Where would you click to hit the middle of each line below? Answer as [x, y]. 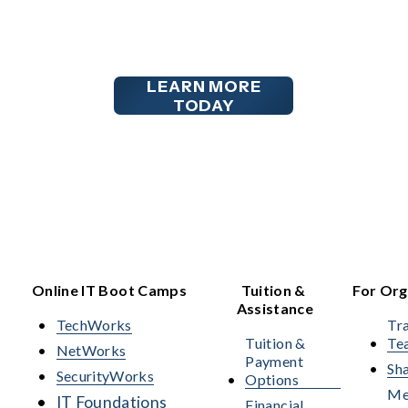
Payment [274, 361]
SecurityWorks [105, 375]
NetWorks [91, 350]
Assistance [275, 308]
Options [272, 379]
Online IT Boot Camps [109, 290]
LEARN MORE [204, 86]
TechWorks [94, 324]
